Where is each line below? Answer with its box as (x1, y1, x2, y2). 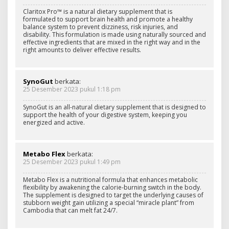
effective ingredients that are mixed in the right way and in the (23, 37, 200, 47)
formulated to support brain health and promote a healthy (23, 14, 193, 24)
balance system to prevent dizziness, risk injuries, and (23, 22, 178, 31)
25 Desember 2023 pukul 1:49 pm (23, 157, 121, 166)
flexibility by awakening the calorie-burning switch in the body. (23, 182, 201, 192)
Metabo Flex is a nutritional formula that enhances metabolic (23, 175, 198, 184)
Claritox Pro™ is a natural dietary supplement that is (23, 7, 172, 16)
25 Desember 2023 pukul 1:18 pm (23, 84, 121, 94)
